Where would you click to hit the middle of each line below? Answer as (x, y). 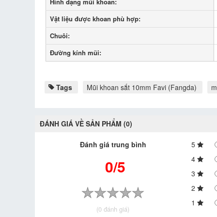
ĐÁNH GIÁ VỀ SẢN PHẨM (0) (86, 124)
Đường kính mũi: (75, 53)
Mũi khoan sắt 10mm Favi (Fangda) (142, 87)
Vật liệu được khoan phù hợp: (95, 19)
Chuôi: (60, 36)
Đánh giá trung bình (113, 144)
